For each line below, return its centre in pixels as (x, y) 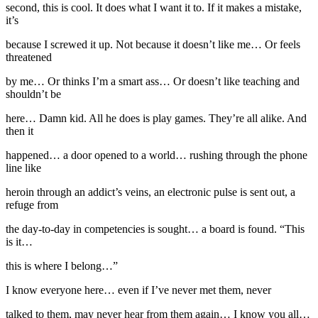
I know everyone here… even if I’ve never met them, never (138, 290)
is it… (19, 241)
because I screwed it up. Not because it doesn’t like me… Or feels (153, 44)
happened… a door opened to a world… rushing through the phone (157, 155)
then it (20, 131)
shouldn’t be (33, 94)
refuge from (32, 204)
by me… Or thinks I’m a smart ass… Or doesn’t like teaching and (153, 81)
